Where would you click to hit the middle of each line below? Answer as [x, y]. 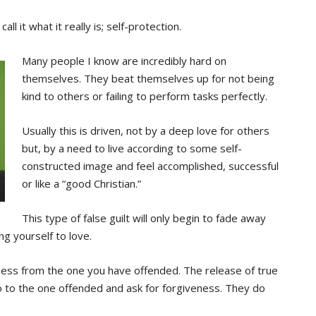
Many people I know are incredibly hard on [124, 60]
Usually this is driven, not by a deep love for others [145, 130]
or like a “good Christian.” [81, 183]
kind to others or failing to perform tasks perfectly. [144, 96]
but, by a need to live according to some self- [132, 148]
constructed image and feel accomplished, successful [150, 165]
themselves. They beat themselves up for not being [148, 78]
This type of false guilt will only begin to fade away [144, 218]
